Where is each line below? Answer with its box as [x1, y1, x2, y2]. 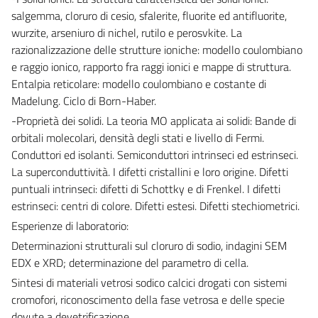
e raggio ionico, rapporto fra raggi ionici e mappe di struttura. [11, 57, 291, 75]
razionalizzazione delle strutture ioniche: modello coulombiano [11, 40, 302, 58]
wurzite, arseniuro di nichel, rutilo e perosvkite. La [11, 23, 242, 41]
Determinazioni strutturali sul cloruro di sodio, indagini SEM [11, 236, 287, 254]
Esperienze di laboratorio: [11, 216, 128, 234]
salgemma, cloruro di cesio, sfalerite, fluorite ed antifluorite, [11, 6, 287, 24]
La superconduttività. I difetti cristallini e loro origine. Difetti [11, 163, 288, 180]
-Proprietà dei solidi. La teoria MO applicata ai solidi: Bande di [11, 111, 296, 129]
